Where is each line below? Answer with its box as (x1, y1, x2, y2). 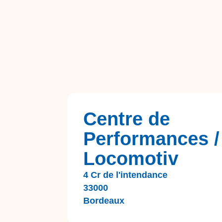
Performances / (83, 128, 220, 149)
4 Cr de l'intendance (83, 170, 167, 180)
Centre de (83, 109, 170, 129)
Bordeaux (83, 196, 124, 206)
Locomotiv (83, 148, 178, 169)
